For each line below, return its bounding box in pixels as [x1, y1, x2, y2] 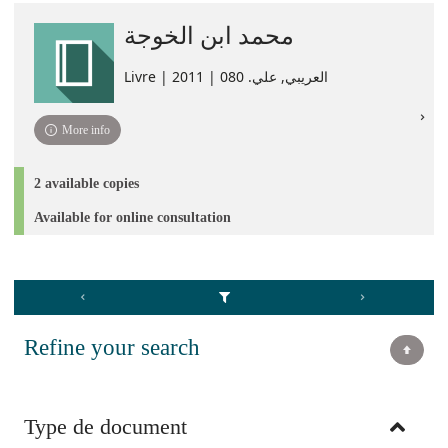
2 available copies [34, 176, 139, 191]
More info [62, 123, 111, 137]
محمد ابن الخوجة [124, 18, 294, 51]
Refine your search [24, 335, 200, 360]
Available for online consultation [34, 210, 231, 225]
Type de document [24, 414, 187, 439]
